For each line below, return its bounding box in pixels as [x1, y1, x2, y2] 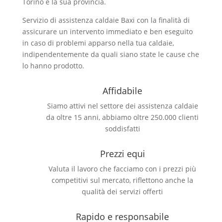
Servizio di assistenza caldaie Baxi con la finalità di [22, 15, 190, 25]
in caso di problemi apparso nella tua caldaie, [22, 38, 174, 48]
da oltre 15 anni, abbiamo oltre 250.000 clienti [46, 112, 199, 122]
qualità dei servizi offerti [82, 187, 164, 196]
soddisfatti [105, 124, 140, 133]
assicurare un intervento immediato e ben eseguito [22, 27, 193, 36]
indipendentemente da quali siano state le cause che [22, 50, 199, 59]
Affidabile [103, 85, 143, 97]
